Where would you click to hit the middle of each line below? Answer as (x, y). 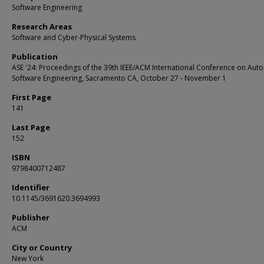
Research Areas (42, 27)
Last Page (31, 127)
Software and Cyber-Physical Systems (74, 37)
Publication (35, 57)
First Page (32, 97)
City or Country (42, 247)
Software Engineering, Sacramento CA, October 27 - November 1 (119, 78)
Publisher (31, 217)
